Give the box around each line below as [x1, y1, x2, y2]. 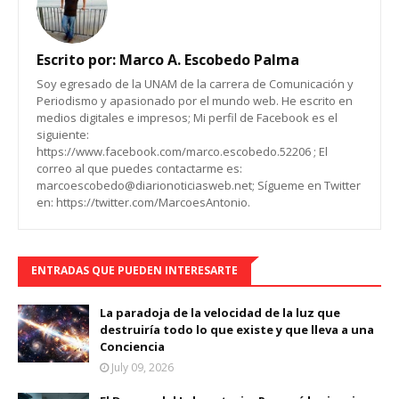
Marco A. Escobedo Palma [116, 50, 299, 69]
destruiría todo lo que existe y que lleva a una [100, 322, 374, 338]
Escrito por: [37, 50, 116, 69]
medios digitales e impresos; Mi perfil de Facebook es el [37, 110, 338, 126]
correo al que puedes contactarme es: [37, 160, 242, 176]
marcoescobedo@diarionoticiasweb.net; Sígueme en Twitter [37, 177, 361, 193]
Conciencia [100, 338, 165, 354]
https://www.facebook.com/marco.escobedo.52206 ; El [37, 143, 328, 159]
